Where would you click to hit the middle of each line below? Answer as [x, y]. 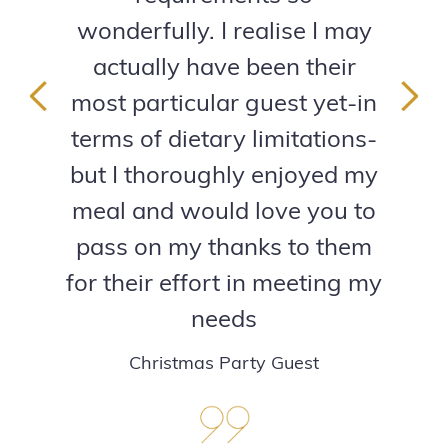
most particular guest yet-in [224, 104]
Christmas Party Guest [224, 364]
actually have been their [224, 68]
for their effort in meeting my [224, 284]
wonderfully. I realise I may [224, 32]
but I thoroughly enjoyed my [224, 176]
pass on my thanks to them [224, 248]
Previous [48, 126]
